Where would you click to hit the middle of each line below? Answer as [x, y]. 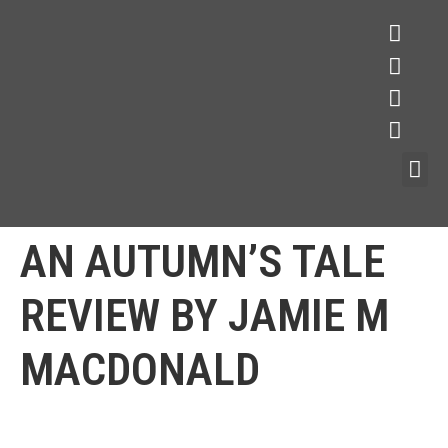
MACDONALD [140, 369]
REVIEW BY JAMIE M [204, 315]
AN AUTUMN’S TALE [202, 261]
